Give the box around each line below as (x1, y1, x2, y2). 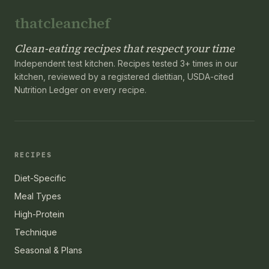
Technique (14, 226, 57, 237)
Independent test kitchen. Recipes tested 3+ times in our (14, 58, 238, 68)
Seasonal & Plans (14, 244, 82, 255)
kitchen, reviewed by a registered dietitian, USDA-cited (14, 71, 234, 82)
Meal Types (14, 190, 61, 201)
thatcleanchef (14, 13, 110, 33)
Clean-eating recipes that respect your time (14, 40, 235, 56)
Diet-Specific (14, 172, 66, 183)
